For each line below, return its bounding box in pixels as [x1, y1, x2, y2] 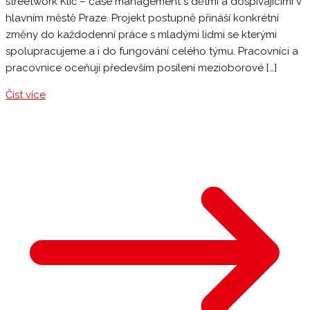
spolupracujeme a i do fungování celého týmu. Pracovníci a [6, 45, 298, 58]
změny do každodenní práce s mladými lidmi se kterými [6, 28, 277, 42]
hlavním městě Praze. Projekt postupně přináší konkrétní [6, 12, 279, 25]
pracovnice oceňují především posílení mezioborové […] [6, 62, 277, 75]
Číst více [6, 89, 46, 102]
